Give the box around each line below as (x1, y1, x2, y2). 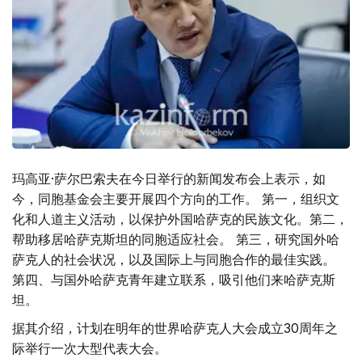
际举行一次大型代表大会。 (12, 340, 167, 356)
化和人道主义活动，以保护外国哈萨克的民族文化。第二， (12, 211, 348, 227)
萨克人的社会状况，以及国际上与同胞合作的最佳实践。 (12, 251, 335, 267)
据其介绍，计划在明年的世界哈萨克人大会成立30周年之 (12, 320, 338, 336)
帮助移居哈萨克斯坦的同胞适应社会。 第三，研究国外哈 (12, 231, 339, 247)
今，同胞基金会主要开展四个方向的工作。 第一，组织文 (12, 191, 339, 207)
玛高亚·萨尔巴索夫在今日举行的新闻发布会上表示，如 (12, 170, 326, 187)
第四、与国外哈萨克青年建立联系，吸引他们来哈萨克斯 (12, 271, 335, 288)
